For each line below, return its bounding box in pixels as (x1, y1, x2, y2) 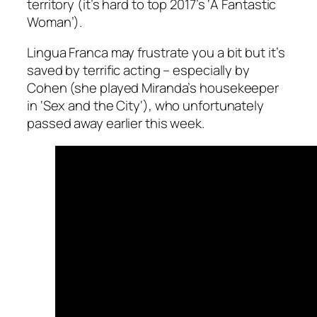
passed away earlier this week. (27, 114, 204, 133)
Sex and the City (42, 96, 141, 115)
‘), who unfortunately (140, 96, 264, 115)
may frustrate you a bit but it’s (108, 43, 285, 62)
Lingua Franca (27, 43, 108, 62)
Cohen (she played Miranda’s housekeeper (27, 79, 279, 98)
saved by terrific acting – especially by (27, 61, 250, 80)
